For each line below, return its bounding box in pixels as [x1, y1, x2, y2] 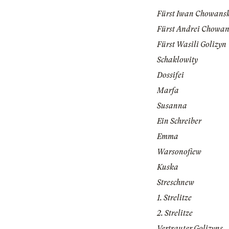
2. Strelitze [157, 209, 193, 218]
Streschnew [157, 178, 194, 188]
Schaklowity [157, 55, 198, 65]
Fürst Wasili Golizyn [157, 40, 226, 50]
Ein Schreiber [157, 117, 201, 126]
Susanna [157, 101, 187, 111]
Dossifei [157, 71, 184, 80]
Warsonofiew [157, 147, 201, 157]
